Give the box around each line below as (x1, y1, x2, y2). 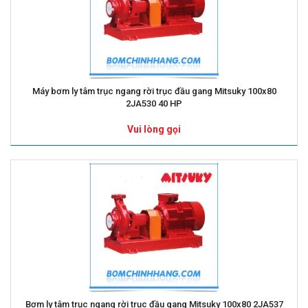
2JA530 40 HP (126, 98, 182, 109)
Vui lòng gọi (127, 123, 181, 135)
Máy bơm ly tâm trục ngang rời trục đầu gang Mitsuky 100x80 (32, 85, 276, 96)
